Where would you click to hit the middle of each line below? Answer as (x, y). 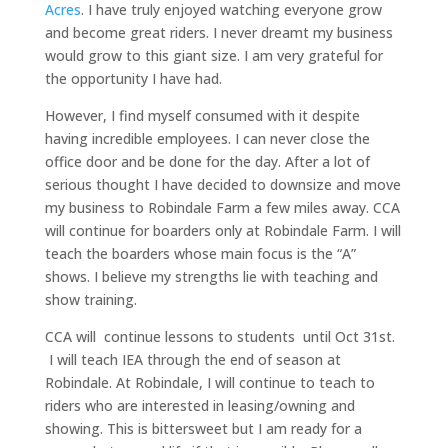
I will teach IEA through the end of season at (192, 360)
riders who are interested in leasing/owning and (199, 406)
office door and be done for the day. (162, 162)
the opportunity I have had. (133, 79)
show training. (90, 300)
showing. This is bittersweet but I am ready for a (203, 429)
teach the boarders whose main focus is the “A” (200, 254)
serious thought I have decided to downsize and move (222, 185)
